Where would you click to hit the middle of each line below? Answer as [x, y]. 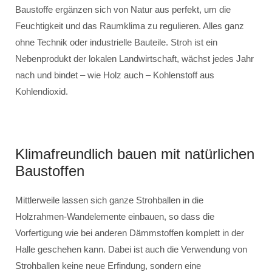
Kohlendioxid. [42, 91]
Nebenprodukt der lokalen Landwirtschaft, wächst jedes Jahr [134, 59]
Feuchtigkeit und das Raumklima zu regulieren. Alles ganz [130, 26]
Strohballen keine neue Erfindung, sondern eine [108, 266]
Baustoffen [50, 171]
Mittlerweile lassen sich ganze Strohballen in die [109, 200]
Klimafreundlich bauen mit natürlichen [135, 154]
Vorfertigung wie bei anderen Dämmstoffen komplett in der [130, 233]
